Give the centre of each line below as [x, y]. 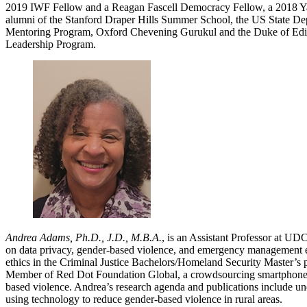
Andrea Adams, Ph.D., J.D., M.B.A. [84, 237]
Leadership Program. [52, 44]
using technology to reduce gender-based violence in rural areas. [144, 299]
